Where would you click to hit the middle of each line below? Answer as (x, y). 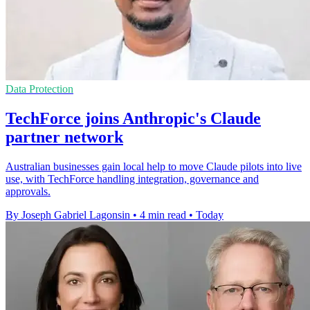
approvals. (28, 191)
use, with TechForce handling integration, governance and (132, 179)
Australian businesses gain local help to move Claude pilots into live (154, 166)
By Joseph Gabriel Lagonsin (68, 215)
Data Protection (39, 89)
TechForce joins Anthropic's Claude (133, 118)
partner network (64, 137)
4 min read (163, 215)
